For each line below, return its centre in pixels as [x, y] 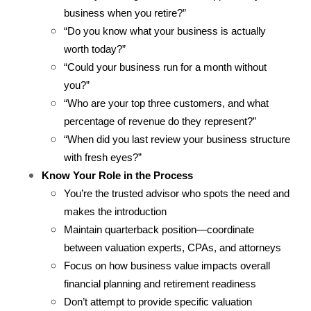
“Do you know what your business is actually [165, 32]
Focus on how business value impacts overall [167, 266]
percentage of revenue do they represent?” [160, 122]
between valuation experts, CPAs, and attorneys [173, 248]
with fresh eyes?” [103, 158]
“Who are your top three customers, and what [166, 104]
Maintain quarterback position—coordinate [159, 230]
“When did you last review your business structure [177, 140]
